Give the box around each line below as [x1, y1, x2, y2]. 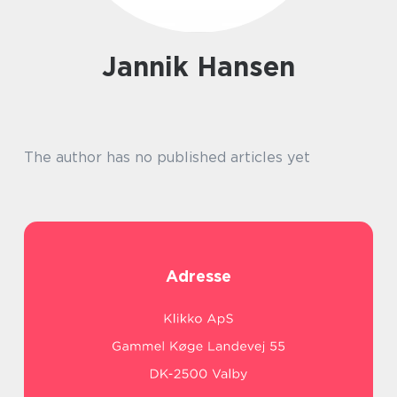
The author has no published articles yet [24, 149, 310, 166]
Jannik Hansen [117, 51, 295, 82]
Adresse [166, 267, 231, 285]
